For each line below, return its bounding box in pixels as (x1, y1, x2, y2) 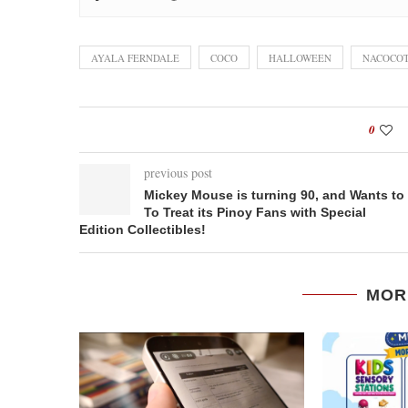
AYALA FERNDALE (91, 50, 179, 65)
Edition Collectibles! (79, 221, 206, 237)
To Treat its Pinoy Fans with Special (144, 204, 366, 219)
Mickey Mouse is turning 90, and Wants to (144, 187, 404, 202)
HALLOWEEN (269, 50, 331, 65)
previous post (144, 163, 212, 181)
